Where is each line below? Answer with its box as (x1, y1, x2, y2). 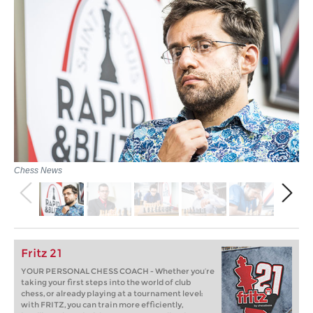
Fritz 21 (21, 246, 62, 260)
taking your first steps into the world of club (21, 277, 191, 287)
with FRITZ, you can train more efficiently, (21, 299, 183, 310)
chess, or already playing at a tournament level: (21, 288, 203, 298)
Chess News (14, 166, 62, 175)
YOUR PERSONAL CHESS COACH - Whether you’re (21, 265, 214, 276)
